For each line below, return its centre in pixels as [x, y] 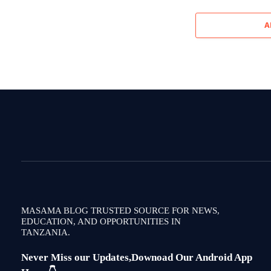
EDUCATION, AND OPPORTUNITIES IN [101, 221]
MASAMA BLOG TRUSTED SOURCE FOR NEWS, [120, 210]
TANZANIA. [46, 232]
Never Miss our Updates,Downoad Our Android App [137, 257]
